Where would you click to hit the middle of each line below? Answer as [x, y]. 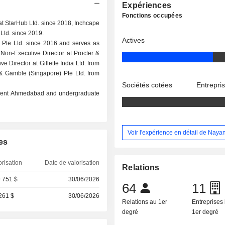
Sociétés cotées [147, 85]
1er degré [205, 212]
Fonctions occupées [152, 16]
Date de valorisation [72, 163]
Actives [134, 40]
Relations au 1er [145, 202]
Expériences [147, 5]
